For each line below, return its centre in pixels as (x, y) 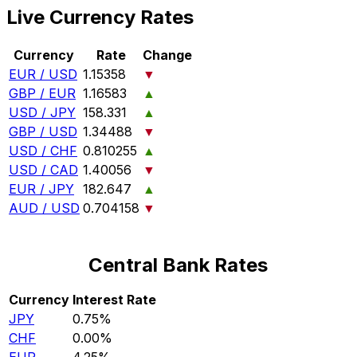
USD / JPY (42, 113)
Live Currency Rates (100, 18)
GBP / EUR (42, 94)
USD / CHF (43, 151)
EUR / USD (43, 75)
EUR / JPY (41, 189)
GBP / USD (43, 132)
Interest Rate (114, 300)
